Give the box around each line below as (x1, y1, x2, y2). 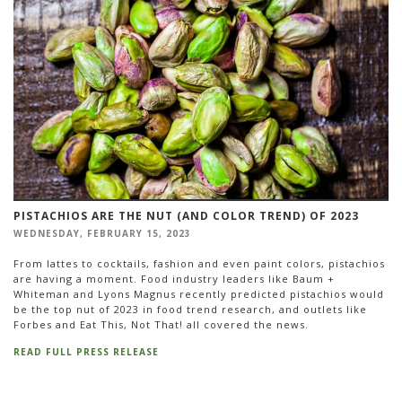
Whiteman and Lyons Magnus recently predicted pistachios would (13, 287, 384, 301)
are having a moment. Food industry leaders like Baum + (13, 272, 335, 286)
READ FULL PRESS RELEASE (13, 345, 159, 358)
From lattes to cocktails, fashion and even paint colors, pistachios (13, 257, 385, 271)
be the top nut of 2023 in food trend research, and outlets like (13, 302, 367, 317)
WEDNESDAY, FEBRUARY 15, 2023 (13, 226, 191, 240)
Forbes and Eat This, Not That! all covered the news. (13, 318, 309, 332)
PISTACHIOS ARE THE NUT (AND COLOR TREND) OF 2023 (13, 207, 359, 223)
